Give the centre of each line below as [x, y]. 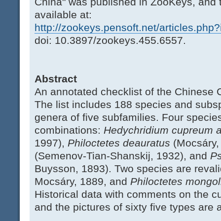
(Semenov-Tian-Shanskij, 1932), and [122, 156]
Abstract [56, 79]
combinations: [69, 130]
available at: [63, 15]
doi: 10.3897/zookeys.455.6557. [110, 40]
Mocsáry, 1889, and [82, 182]
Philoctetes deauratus [119, 143]
